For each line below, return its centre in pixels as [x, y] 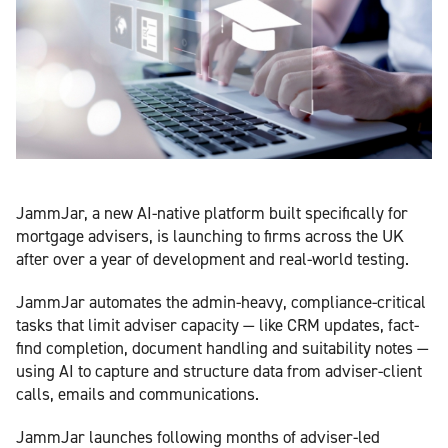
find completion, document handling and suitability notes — [222, 347]
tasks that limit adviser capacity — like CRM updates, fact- [217, 324]
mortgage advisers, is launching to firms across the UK [210, 235]
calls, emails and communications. [137, 393]
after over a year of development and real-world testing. [212, 258]
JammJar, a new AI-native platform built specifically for [212, 212]
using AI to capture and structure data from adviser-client [219, 370]
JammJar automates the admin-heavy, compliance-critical [221, 301]
